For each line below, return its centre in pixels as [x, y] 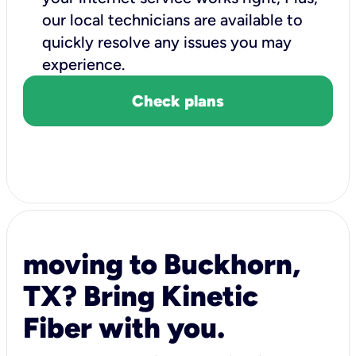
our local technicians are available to [172, 19]
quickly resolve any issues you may [167, 42]
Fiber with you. [124, 327]
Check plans [178, 101]
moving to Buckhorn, [162, 264]
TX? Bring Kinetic [141, 296]
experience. [87, 64]
